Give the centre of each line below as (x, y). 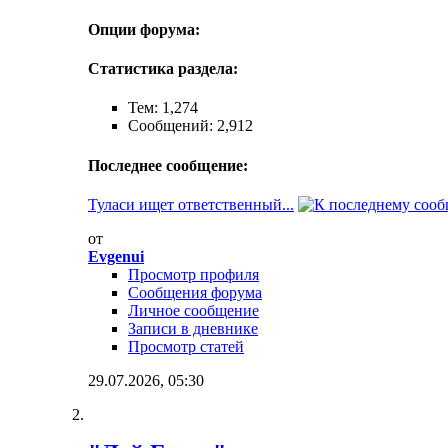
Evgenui (116, 256)
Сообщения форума (195, 292)
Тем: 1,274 (163, 108)
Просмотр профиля (193, 274)
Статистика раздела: (163, 68)
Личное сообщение (193, 310)
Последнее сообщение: (168, 165)
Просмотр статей (186, 346)
